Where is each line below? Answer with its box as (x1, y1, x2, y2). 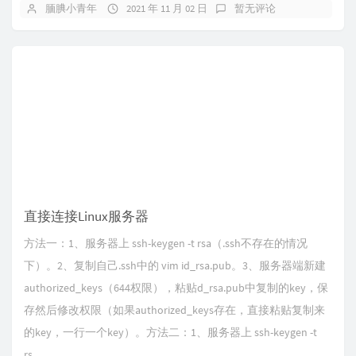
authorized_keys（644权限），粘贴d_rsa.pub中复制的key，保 (24, 281, 328, 295)
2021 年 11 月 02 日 (126, 2, 207, 15)
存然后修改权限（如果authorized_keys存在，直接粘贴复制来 (24, 303, 325, 317)
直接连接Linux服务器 (24, 207, 149, 225)
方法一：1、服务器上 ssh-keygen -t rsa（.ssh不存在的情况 (24, 236, 308, 250)
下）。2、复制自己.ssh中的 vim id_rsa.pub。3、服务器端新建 (24, 258, 326, 273)
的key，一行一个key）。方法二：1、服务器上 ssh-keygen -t (24, 325, 317, 339)
